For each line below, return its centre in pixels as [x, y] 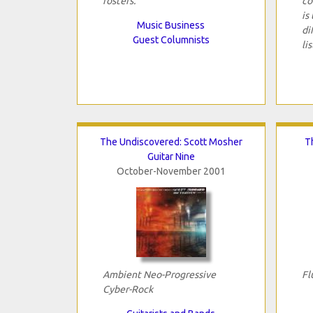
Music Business [171, 25]
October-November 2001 [171, 171]
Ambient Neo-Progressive [159, 274]
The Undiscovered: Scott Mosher [171, 141]
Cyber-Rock [128, 289]
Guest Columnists [171, 39]
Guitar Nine [171, 156]
